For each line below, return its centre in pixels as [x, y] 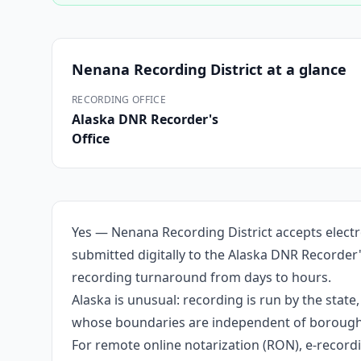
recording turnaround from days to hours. [201, 277]
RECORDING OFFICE [119, 100]
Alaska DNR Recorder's [145, 119]
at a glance [305, 69]
